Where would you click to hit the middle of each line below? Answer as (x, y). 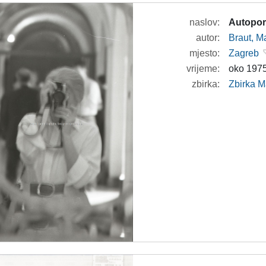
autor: (208, 38)
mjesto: (205, 53)
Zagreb (244, 53)
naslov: (205, 23)
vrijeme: (203, 69)
